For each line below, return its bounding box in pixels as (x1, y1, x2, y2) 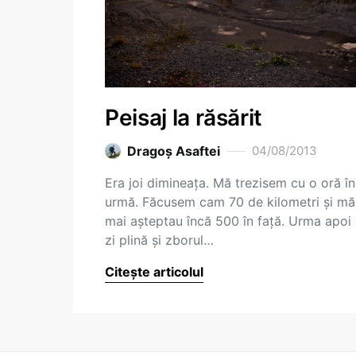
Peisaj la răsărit (105, 104, 263, 131)
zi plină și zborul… (105, 232, 214, 248)
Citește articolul (105, 264, 203, 280)
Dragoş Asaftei (127, 143, 220, 159)
